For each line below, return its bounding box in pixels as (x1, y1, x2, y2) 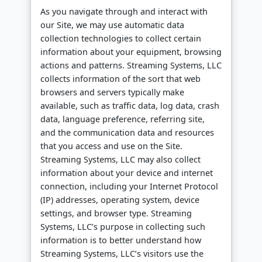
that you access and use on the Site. (40, 140, 182, 152)
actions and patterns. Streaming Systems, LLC (40, 60, 222, 71)
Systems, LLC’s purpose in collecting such (40, 221, 205, 233)
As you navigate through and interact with (40, 6, 208, 18)
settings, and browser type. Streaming (40, 208, 192, 219)
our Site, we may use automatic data (40, 19, 184, 31)
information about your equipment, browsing (40, 46, 222, 58)
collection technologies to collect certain (40, 33, 201, 44)
